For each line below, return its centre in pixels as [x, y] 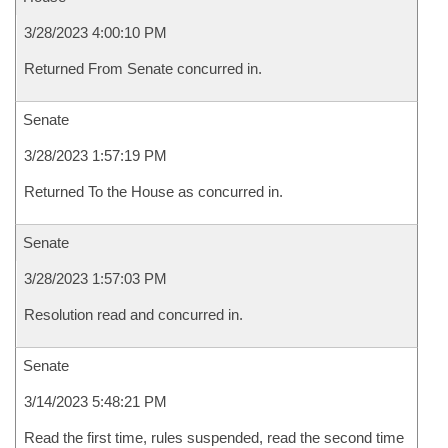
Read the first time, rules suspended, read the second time [214, 437]
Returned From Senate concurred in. [143, 68]
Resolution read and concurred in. [133, 314]
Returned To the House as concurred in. [153, 191]
